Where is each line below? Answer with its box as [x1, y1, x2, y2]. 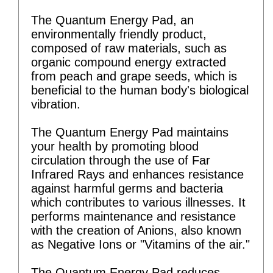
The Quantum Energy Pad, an [31, 13, 194, 27]
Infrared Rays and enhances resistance [31, 167, 244, 181]
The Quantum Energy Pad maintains [31, 125, 229, 139]
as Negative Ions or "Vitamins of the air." [31, 237, 250, 251]
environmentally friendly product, [31, 27, 207, 41]
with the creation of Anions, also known [31, 223, 241, 237]
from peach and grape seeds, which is [31, 69, 237, 83]
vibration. [31, 97, 80, 111]
